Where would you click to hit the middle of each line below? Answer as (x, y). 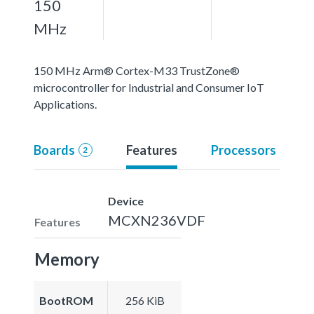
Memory (67, 259)
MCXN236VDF (157, 220)
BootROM (66, 300)
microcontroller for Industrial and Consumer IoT (149, 87)
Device (126, 200)
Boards (54, 150)
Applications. (65, 104)
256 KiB (145, 300)
